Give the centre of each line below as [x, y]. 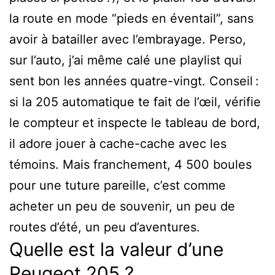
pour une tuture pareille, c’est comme [118, 185]
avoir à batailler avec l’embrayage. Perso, [128, 39]
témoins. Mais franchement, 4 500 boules [130, 164]
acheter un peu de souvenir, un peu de [122, 206]
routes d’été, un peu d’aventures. [105, 227]
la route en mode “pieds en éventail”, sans [131, 18]
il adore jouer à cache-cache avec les [118, 143]
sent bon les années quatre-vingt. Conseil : [134, 81]
